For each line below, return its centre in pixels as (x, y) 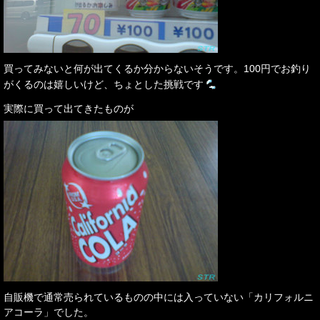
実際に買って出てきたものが (69, 108)
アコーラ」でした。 (49, 312)
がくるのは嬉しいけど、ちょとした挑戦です (104, 84)
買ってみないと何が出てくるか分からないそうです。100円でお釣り (157, 68)
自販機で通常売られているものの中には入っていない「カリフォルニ (159, 297)
